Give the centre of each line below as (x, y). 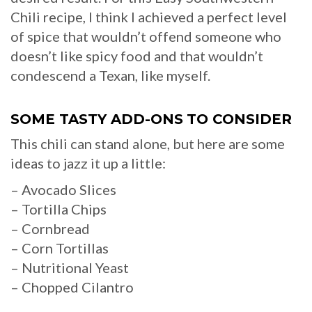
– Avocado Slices (63, 190)
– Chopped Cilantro (72, 287)
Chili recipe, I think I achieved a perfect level (149, 17)
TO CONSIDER (239, 119)
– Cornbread (50, 229)
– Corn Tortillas (60, 248)
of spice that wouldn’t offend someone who (146, 37)
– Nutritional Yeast (70, 268)
